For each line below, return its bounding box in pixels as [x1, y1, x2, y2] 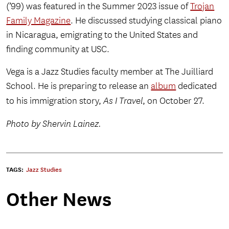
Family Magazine [6, 15, 71, 27]
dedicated [176, 80, 217, 93]
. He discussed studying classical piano [71, 15, 222, 27]
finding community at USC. [6, 43, 110, 56]
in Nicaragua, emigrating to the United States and [6, 29, 198, 41]
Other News [6, 188, 112, 212]
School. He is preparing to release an [6, 80, 151, 93]
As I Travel [103, 95, 143, 107]
